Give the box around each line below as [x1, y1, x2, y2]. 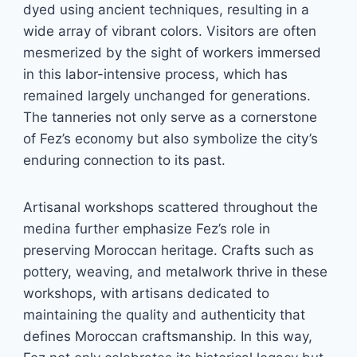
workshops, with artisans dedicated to [23, 285, 270, 301]
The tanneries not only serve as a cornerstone [23, 109, 318, 125]
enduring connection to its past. [23, 152, 226, 168]
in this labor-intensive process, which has [23, 66, 288, 82]
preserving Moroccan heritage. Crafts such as [23, 242, 315, 258]
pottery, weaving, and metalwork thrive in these [23, 264, 328, 280]
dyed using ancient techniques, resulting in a [23, 2, 310, 18]
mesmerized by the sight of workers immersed [23, 45, 322, 61]
